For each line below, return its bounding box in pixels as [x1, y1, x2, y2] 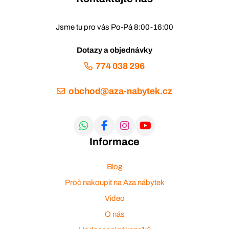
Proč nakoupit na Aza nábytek [64, 178, 165, 187]
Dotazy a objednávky [77, 45, 152, 54]
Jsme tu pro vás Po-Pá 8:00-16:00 [56, 22, 173, 31]
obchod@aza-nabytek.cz [68, 86, 172, 96]
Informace [89, 135, 140, 147]
